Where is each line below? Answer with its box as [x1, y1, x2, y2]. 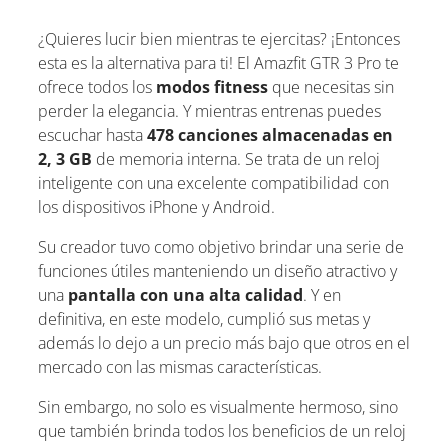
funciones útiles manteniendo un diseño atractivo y [38, 259, 397, 282]
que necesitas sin [268, 75, 394, 98]
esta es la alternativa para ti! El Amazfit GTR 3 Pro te [38, 51, 399, 74]
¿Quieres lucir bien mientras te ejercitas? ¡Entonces [38, 27, 400, 50]
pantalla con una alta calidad [68, 283, 303, 306]
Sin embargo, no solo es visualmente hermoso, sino [38, 395, 398, 418]
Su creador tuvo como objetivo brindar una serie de [38, 235, 404, 258]
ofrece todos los [38, 75, 156, 98]
